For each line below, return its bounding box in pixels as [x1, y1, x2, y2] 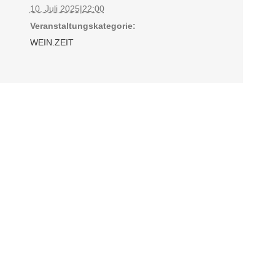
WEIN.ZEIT [29, 37, 74, 47]
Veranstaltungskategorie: [29, 20, 136, 31]
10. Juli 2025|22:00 [29, 3, 104, 14]
